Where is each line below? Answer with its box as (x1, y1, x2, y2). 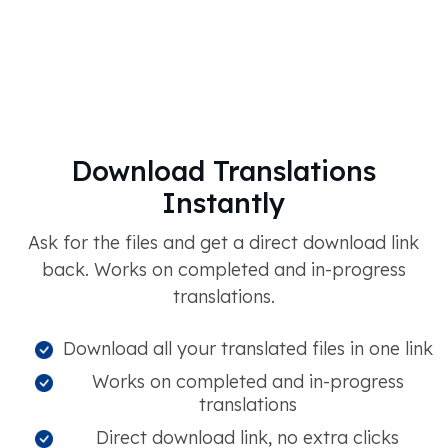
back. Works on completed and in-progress (41, 258, 406, 282)
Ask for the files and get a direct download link (28, 231, 419, 255)
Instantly (162, 186, 285, 221)
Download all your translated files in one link (62, 337, 433, 361)
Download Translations (71, 154, 376, 189)
